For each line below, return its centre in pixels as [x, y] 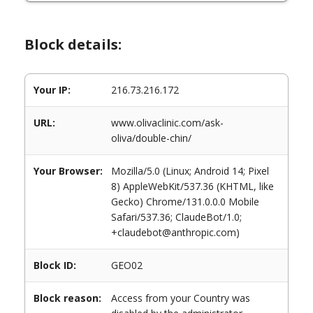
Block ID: [55, 265]
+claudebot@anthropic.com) [175, 232]
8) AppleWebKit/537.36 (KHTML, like [192, 186]
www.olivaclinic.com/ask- [167, 123]
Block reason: [67, 298]
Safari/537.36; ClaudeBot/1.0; [176, 217]
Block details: [73, 44]
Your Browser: [68, 171]
